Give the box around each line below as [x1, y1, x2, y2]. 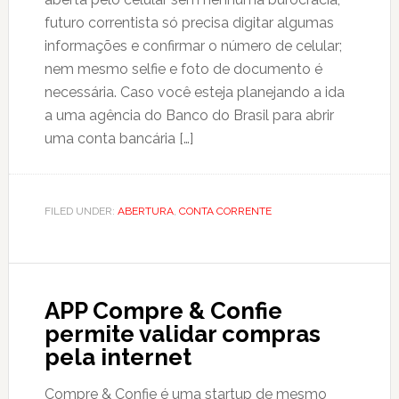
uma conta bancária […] [44, 130, 193, 147]
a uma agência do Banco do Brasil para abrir [44, 107, 334, 124]
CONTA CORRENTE [178, 205, 272, 217]
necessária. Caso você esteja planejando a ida [44, 84, 345, 101]
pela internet [44, 344, 191, 370]
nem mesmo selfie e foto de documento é [44, 61, 322, 77]
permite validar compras [44, 321, 321, 347]
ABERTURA [117, 205, 174, 217]
